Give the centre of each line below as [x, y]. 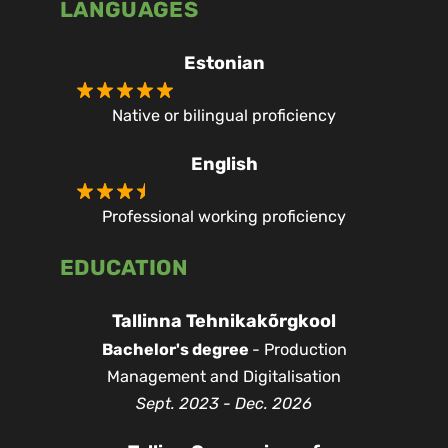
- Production [299, 349]
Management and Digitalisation [224, 376]
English [224, 164]
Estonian [224, 63]
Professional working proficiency [224, 216]
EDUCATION [123, 267]
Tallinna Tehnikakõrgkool [224, 321]
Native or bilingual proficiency [224, 115]
